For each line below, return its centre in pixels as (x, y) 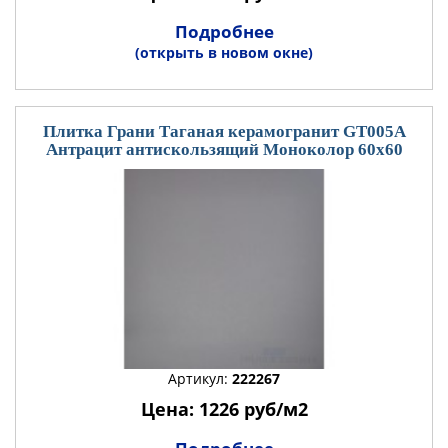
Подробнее (224, 31)
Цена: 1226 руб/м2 (224, 409)
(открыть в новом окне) (224, 52)
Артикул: (200, 378)
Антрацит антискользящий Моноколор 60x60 (224, 149)
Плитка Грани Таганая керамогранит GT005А (224, 131)
